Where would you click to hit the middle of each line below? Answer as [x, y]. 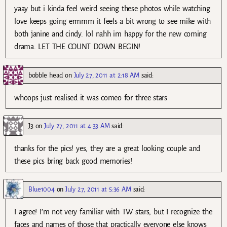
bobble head [46, 75]
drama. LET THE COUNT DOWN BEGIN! [78, 47]
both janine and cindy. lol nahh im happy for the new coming [110, 34]
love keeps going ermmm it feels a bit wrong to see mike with [112, 22]
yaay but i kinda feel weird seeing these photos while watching [112, 9]
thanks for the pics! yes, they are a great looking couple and [107, 148]
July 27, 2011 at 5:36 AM [98, 189]
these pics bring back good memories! [73, 161]
